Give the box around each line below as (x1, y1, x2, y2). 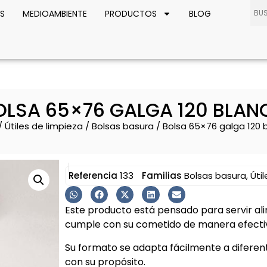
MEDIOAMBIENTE (22, 8, 87, 20)
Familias (141, 169, 182, 182)
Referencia (68, 169, 120, 182)
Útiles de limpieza (5, 120, 83, 133)
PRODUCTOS (104, 8, 157, 20)
